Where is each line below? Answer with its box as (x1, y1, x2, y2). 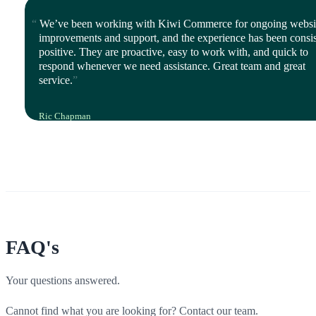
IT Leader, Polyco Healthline (38, 122, 135, 132)
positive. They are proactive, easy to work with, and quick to (38, 46, 308, 59)
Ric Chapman (38, 110, 91, 121)
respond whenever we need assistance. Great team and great (38, 60, 305, 73)
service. (38, 74, 73, 87)
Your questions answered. (6, 274, 123, 287)
